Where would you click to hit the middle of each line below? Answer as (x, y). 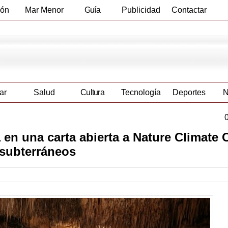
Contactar (189, 10)
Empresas (92, 30)
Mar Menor (44, 10)
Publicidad (141, 10)
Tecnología (141, 93)
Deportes (189, 93)
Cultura (92, 93)
